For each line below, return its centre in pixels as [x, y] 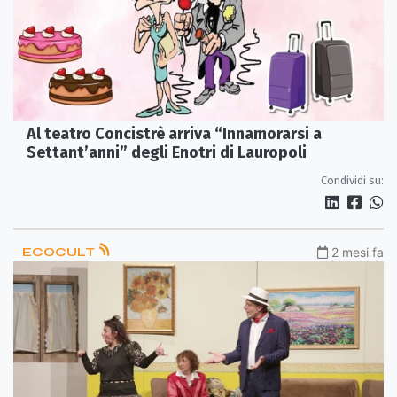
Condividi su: [352, 180]
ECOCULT [60, 252]
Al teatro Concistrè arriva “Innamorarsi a [174, 133]
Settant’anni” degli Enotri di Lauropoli [167, 152]
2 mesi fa [358, 252]
